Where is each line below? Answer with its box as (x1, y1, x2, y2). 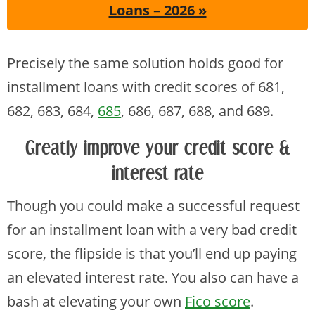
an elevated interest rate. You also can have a (7, 268, 299, 288)
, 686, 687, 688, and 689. (121, 101, 274, 121)
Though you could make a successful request (7, 196, 300, 216)
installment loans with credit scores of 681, (7, 77, 285, 97)
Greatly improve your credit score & (25, 138, 290, 159)
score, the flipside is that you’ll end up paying (7, 244, 297, 264)
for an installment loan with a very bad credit (7, 220, 297, 240)
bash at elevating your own (7, 292, 185, 311)
